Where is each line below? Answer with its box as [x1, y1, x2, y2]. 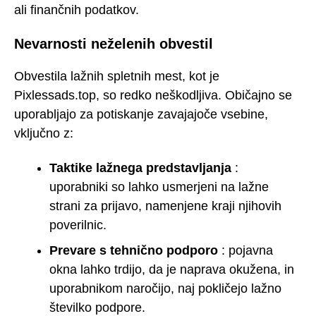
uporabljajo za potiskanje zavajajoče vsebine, [14, 107, 268, 122]
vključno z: [14, 126, 73, 141]
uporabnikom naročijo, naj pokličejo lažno [49, 281, 281, 296]
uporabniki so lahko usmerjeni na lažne [49, 179, 269, 194]
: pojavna [218, 243, 273, 257]
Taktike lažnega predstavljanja [49, 160, 231, 175]
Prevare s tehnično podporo [49, 243, 218, 257]
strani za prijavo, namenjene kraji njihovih [49, 198, 281, 213]
